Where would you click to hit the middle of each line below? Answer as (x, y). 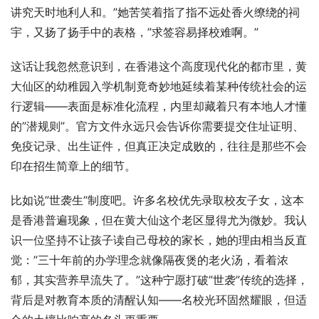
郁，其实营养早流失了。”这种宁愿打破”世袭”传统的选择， (159, 280)
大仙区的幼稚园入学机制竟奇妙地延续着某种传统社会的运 (159, 87)
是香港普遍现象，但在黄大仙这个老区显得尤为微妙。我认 (159, 220)
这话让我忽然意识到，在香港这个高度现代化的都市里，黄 (159, 67)
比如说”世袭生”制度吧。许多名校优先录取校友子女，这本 (157, 200)
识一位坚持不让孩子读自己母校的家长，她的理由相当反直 (159, 240)
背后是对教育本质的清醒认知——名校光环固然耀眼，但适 (159, 300)
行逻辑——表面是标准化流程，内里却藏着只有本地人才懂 (159, 106)
